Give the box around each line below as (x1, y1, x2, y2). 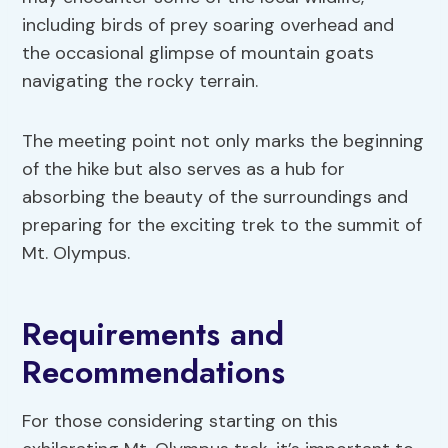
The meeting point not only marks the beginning (22, 129, 425, 154)
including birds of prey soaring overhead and (22, 13, 395, 38)
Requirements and (22, 311, 285, 358)
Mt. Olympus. (22, 241, 131, 266)
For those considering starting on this (22, 409, 339, 434)
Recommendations (22, 349, 286, 396)
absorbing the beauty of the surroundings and (22, 185, 409, 210)
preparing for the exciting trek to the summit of (22, 213, 423, 238)
